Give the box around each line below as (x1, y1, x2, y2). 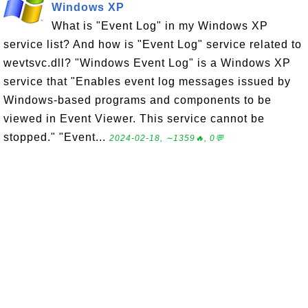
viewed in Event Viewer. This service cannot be (3, 113, 265, 124)
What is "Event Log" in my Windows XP (52, 20, 268, 32)
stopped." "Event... (3, 131, 109, 143)
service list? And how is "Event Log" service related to (3, 38, 302, 50)
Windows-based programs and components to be (3, 94, 272, 106)
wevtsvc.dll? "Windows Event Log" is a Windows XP (3, 57, 291, 69)
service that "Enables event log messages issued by (3, 76, 291, 87)
